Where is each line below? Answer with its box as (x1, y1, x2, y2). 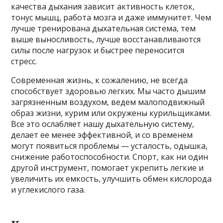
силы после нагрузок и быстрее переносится (11, 45, 185, 56)
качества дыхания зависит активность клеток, (11, 1, 195, 12)
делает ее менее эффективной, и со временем (11, 129, 193, 141)
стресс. (11, 56, 37, 67)
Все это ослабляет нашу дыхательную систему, (11, 118, 195, 130)
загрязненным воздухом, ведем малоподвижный (11, 97, 205, 108)
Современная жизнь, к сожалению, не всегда (11, 75, 188, 86)
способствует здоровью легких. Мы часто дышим (11, 86, 206, 97)
